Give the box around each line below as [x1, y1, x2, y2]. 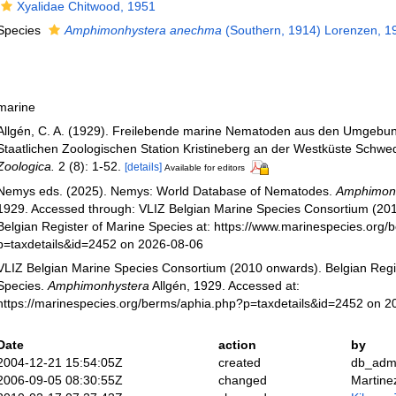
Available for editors [164, 163, 245, 172]
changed [217, 372, 267, 387]
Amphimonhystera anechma [64, 23, 222, 37]
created [217, 354, 261, 369]
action [217, 337, 256, 352]
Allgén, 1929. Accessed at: [148, 278, 300, 293]
